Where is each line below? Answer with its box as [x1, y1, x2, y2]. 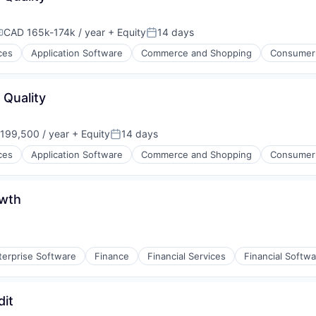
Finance [95, 250, 129, 262]
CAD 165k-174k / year [4, 26, 105, 38]
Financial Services [147, 250, 226, 262]
